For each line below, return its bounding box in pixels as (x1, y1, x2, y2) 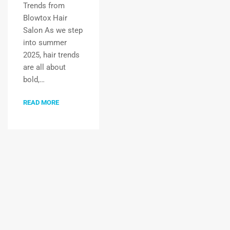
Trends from (23, 1, 65, 10)
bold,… (23, 75, 45, 84)
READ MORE (23, 99, 59, 106)
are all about (23, 63, 66, 72)
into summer (23, 38, 67, 47)
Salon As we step (23, 26, 83, 35)
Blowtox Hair (23, 13, 67, 23)
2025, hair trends (23, 50, 80, 60)
